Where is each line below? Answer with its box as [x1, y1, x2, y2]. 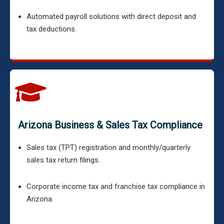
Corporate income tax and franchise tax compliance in [26, 182, 205, 191]
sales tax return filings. [26, 155, 100, 164]
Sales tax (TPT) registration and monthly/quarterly [26, 143, 190, 152]
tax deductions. [26, 24, 76, 33]
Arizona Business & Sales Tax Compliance [18, 119, 202, 131]
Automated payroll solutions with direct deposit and [26, 12, 196, 21]
